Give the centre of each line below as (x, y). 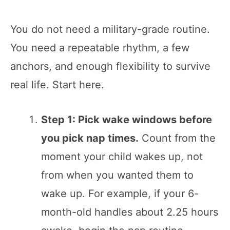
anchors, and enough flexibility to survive (110, 66)
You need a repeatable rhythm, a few (100, 47)
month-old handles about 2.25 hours (130, 212)
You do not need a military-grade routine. (110, 29)
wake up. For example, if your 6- (120, 193)
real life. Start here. (57, 84)
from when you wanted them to (117, 175)
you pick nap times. (90, 138)
